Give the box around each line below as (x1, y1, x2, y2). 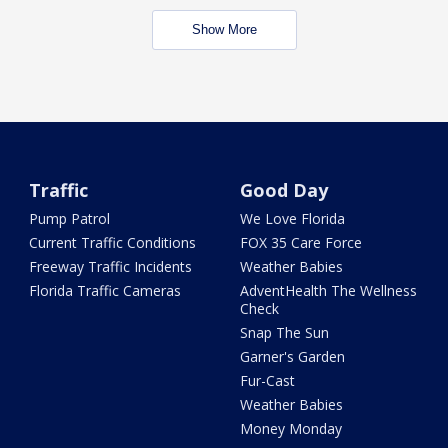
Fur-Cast (239, 371, 295, 391)
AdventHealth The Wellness (239, 281, 417, 301)
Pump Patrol (29, 209, 111, 229)
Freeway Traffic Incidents (29, 257, 193, 277)
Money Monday (239, 419, 342, 439)
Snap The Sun (239, 323, 329, 343)
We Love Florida (239, 209, 345, 229)
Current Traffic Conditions (29, 233, 197, 253)
